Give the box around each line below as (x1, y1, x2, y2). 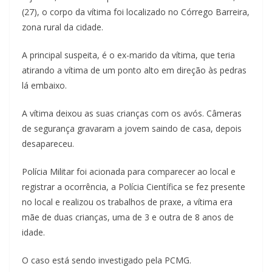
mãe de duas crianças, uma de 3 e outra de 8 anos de (22, 211, 234, 223)
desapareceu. (22, 137, 74, 149)
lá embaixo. (22, 79, 67, 91)
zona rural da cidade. (22, 21, 103, 33)
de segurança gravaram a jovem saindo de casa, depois (22, 122, 242, 134)
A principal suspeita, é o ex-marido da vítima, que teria (22, 49, 235, 61)
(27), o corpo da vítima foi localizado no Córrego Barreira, (22, 5, 250, 18)
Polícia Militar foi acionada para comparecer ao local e (22, 165, 236, 177)
